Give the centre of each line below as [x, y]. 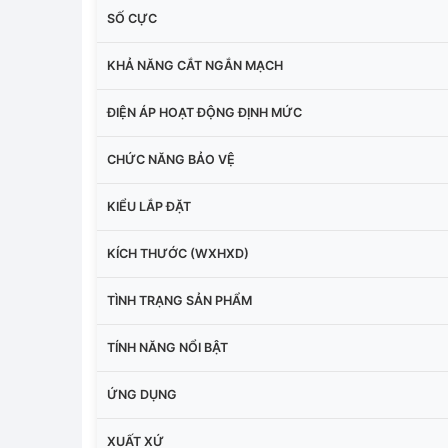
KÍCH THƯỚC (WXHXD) [178, 253]
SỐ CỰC [132, 18]
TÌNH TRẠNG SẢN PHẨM [179, 300]
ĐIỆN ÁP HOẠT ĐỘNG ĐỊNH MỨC [204, 112]
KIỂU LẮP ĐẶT [149, 206]
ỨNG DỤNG [142, 394]
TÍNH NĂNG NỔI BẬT [167, 347]
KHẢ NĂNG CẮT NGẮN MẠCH [195, 65]
